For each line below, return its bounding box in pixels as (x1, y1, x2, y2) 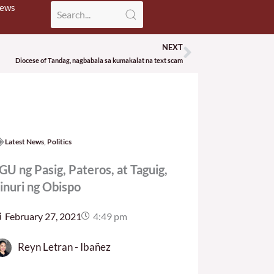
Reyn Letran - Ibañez (17, 240, 111, 253)
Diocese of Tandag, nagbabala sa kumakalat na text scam (15, 56, 183, 64)
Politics (46, 136, 72, 146)
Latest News (4, 136, 44, 146)
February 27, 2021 (4, 210, 81, 222)
